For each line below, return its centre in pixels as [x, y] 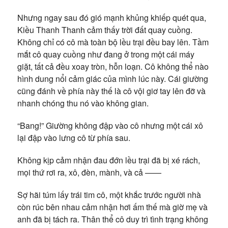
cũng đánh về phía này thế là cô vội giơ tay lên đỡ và [111, 91]
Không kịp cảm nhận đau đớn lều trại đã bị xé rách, [108, 160]
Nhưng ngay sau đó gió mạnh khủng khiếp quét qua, [111, 18]
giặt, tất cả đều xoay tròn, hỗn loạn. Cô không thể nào [113, 66]
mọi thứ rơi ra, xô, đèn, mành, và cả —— [89, 172]
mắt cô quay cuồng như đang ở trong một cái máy [106, 54]
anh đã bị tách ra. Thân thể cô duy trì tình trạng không [112, 219]
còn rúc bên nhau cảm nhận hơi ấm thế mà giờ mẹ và [112, 207]
